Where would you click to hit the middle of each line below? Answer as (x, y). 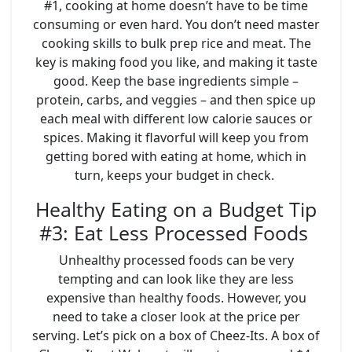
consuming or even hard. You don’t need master (176, 24)
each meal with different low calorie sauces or (176, 118)
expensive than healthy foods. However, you (176, 297)
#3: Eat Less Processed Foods (176, 232)
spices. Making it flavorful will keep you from (176, 137)
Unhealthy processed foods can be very (176, 260)
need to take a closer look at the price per (176, 316)
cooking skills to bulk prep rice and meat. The (176, 43)
